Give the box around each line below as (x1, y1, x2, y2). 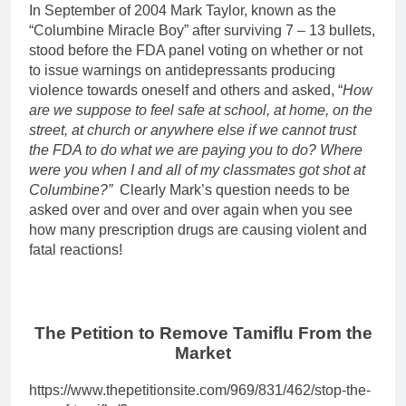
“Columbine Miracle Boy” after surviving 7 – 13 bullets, (29, 22, 375, 38)
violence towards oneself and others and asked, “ (29, 82, 343, 98)
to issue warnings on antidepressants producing (29, 62, 335, 78)
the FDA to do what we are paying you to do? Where (29, 141, 362, 158)
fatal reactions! (29, 241, 122, 257)
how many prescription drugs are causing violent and (29, 221, 371, 237)
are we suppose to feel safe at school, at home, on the (29, 101, 372, 118)
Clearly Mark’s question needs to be (120, 181, 350, 198)
